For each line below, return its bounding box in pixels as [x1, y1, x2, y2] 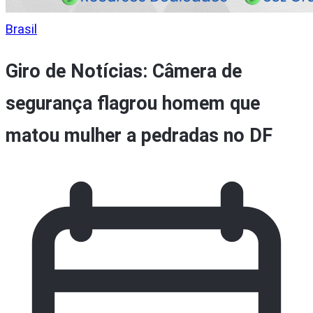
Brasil [6, 22, 37, 36]
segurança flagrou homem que [6, 92, 260, 115]
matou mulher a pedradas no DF [6, 124, 272, 147]
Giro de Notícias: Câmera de [6, 60, 242, 83]
